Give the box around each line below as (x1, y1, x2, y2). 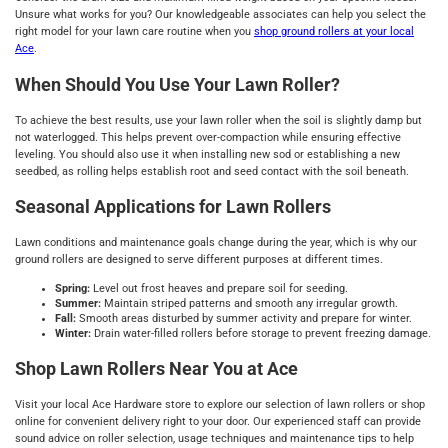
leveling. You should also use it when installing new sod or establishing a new (15, 147, 400, 161)
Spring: (55, 281, 93, 295)
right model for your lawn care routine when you (15, 24, 254, 38)
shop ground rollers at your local (254, 24, 414, 38)
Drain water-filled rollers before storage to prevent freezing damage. (94, 326, 431, 340)
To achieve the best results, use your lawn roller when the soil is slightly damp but (15, 113, 422, 127)
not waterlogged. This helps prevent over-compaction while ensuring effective (15, 130, 401, 144)
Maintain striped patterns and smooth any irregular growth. (104, 296, 398, 310)
